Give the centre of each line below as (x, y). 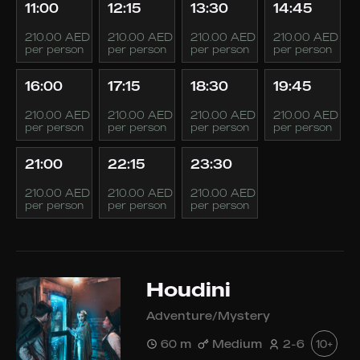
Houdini (188, 289)
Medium (237, 343)
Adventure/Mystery (208, 315)
